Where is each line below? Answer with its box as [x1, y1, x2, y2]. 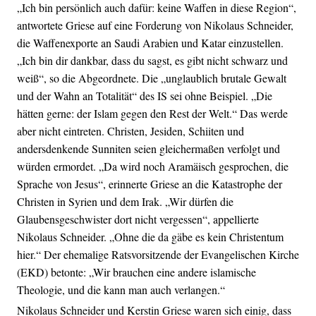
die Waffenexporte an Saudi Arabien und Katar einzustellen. [17, 35, 284, 51]
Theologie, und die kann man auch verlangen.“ [17, 282, 225, 298]
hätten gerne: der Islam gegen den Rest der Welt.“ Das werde [17, 106, 288, 121]
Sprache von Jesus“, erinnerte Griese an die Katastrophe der [17, 176, 282, 192]
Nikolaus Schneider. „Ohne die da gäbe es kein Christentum [17, 229, 284, 245]
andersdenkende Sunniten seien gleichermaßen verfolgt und [17, 141, 280, 157]
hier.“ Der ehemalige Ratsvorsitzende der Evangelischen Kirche [17, 247, 299, 262]
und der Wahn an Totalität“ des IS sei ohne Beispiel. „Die [17, 88, 272, 104]
